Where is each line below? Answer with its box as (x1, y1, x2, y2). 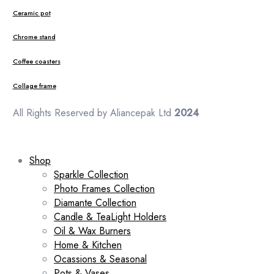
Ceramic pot (12, 8, 51, 18)
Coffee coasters (12, 57, 61, 67)
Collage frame (12, 81, 56, 91)
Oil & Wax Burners (54, 224, 131, 239)
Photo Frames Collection (54, 182, 155, 196)
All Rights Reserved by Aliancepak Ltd (12, 106, 174, 120)
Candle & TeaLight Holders (54, 210, 166, 224)
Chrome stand (12, 32, 56, 42)
